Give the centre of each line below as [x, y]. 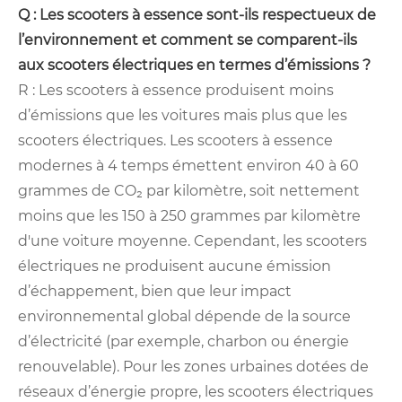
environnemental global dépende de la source [184, 317]
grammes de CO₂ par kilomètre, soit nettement [189, 191]
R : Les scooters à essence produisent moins [176, 91]
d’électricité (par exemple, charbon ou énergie [184, 342]
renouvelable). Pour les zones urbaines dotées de [193, 367]
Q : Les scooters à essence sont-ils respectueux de [197, 15]
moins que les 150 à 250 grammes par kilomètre [189, 216]
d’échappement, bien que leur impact [155, 292]
